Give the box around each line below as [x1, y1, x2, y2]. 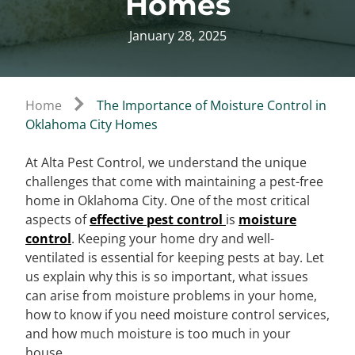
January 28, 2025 [128, 27, 227, 45]
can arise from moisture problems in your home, [25, 287, 317, 305]
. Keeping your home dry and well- [71, 230, 274, 248]
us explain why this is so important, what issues [25, 268, 308, 286]
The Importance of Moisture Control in [97, 97, 326, 115]
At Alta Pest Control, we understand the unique [25, 154, 307, 172]
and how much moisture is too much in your [25, 325, 291, 343]
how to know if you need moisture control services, [25, 306, 330, 324]
